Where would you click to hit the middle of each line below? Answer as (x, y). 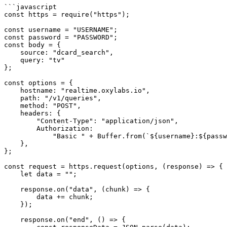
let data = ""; (12, 174)
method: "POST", (12, 106)
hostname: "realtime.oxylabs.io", (12, 90)
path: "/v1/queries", (12, 98)
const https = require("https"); (67, 14)
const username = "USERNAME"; (61, 30)
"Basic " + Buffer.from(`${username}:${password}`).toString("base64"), (28, 136)
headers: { (12, 113)
